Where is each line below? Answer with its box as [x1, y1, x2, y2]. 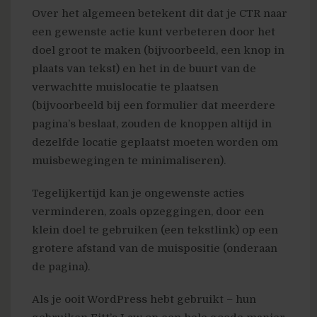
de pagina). [32, 260, 90, 274]
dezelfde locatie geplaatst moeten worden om [32, 136, 278, 149]
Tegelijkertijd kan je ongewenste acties [32, 187, 244, 200]
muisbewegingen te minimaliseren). [32, 154, 226, 168]
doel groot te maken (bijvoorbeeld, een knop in [32, 44, 284, 57]
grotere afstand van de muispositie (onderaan [32, 242, 277, 255]
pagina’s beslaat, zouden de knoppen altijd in [32, 117, 272, 131]
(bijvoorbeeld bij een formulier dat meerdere [32, 99, 275, 113]
